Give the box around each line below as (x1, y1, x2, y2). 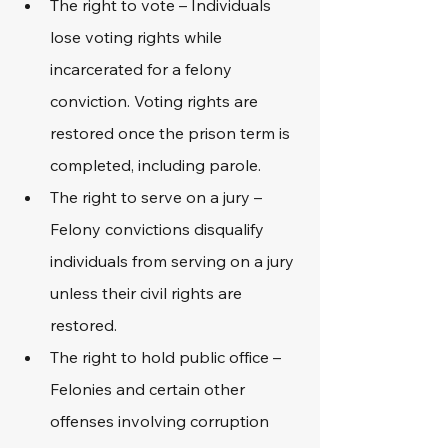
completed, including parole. (50, 155, 261, 175)
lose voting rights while (50, 27, 226, 47)
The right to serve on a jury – (50, 187, 266, 207)
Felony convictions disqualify (50, 219, 268, 239)
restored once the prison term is (50, 123, 294, 143)
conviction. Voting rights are (50, 91, 262, 111)
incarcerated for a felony (50, 59, 236, 79)
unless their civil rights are (50, 283, 246, 303)
